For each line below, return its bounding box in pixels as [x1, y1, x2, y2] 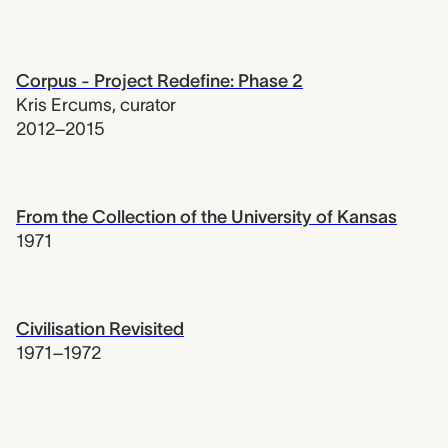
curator [120, 95, 176, 116]
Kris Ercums [16, 95, 112, 116]
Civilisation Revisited [16, 319, 184, 340]
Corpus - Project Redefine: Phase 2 [16, 71, 303, 92]
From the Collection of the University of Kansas [16, 207, 397, 228]
